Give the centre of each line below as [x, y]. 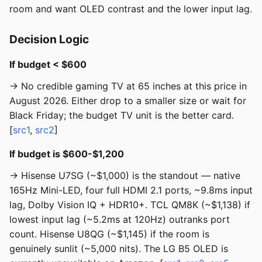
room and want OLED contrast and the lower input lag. [131, 9]
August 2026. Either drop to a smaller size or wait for [128, 101]
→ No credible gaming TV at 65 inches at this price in [128, 86]
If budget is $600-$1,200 [67, 154]
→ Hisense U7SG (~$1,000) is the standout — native [125, 176]
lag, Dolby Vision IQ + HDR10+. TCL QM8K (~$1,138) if [130, 205]
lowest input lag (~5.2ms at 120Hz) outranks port [120, 220]
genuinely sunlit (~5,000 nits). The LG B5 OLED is [119, 249]
